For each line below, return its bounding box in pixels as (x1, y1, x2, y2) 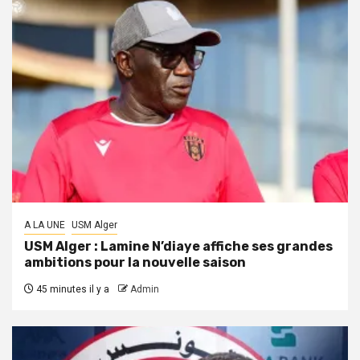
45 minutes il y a (34, 283, 109, 295)
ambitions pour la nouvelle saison (24, 254, 246, 270)
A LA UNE (24, 219, 65, 231)
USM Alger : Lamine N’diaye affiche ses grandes (24, 238, 333, 254)
